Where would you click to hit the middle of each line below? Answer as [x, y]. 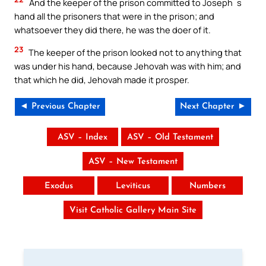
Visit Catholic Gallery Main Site [133, 211]
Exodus [59, 186]
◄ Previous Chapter [60, 107]
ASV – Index [83, 138]
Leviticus [133, 186]
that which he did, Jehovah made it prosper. [102, 79]
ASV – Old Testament [170, 138]
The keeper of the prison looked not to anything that [134, 52]
